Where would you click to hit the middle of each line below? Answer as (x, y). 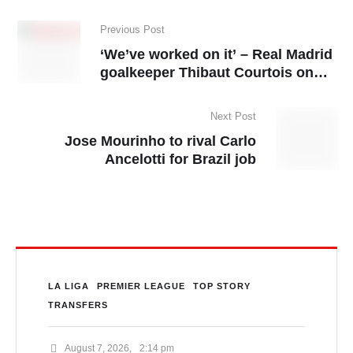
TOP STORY (222, 286)
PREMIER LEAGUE (141, 286)
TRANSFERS (78, 305)
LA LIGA (69, 286)
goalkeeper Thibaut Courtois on (207, 73)
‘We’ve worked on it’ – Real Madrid (216, 55)
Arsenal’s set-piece (164, 91)
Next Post (233, 117)
